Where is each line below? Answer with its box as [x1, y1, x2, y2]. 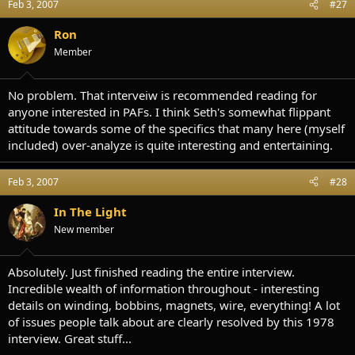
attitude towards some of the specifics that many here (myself [8, 120, 345, 136]
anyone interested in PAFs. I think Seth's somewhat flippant [8, 103, 330, 120]
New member [54, 222, 114, 236]
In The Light [54, 203, 127, 219]
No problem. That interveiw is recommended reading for [8, 86, 317, 103]
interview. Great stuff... [8, 330, 132, 347]
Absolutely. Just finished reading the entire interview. [8, 264, 295, 281]
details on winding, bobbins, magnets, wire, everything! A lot [8, 297, 340, 314]
